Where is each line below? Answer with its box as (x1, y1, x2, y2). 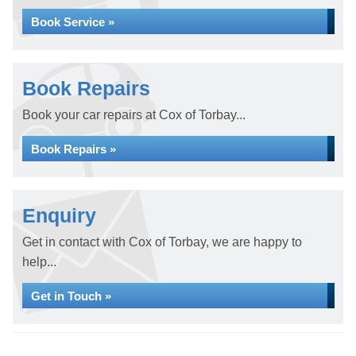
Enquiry (22, 204, 96, 226)
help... (22, 255, 56, 269)
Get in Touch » (31, 289, 111, 303)
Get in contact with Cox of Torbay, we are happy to (22, 235, 302, 249)
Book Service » (31, 15, 114, 29)
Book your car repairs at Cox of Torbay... (22, 108, 246, 122)
